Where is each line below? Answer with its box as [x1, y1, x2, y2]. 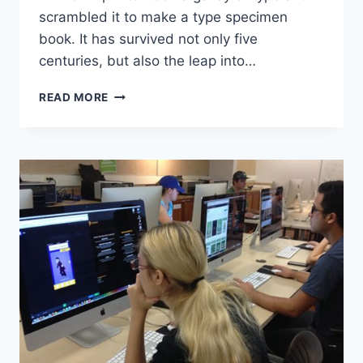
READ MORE [39, 91, 109, 105]
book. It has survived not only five [39, 31, 258, 48]
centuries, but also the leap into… [39, 53, 256, 70]
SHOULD [108, 121, 159, 135]
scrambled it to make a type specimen [39, 9, 288, 26]
